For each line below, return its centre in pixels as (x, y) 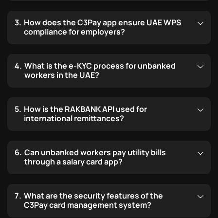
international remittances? (74, 118)
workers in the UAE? (62, 75)
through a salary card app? (73, 162)
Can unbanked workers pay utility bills (95, 153)
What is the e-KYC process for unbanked (100, 66)
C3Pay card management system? (88, 205)
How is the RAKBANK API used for (85, 109)
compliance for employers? (74, 32)
